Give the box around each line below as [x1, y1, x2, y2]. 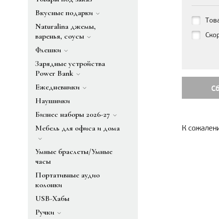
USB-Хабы [35, 194, 69, 203]
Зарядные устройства [35, 59, 105, 68]
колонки [35, 180, 62, 190]
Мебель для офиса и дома [35, 123, 120, 133]
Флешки [35, 45, 61, 55]
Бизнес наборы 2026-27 [35, 109, 110, 119]
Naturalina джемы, [35, 22, 96, 31]
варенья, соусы [35, 31, 84, 41]
